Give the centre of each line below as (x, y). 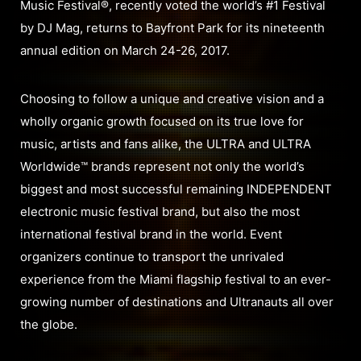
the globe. (49, 324)
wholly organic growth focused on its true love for (162, 121)
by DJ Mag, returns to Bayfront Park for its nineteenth (172, 27)
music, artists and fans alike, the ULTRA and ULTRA (166, 143)
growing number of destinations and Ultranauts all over (177, 301)
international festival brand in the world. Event (151, 234)
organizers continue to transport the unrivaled (152, 256)
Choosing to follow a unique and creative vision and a (172, 98)
